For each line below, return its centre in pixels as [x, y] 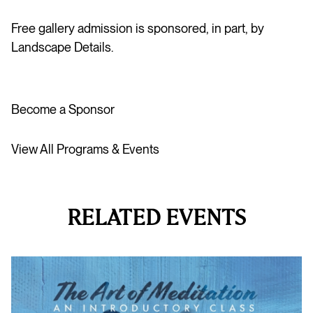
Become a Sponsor [63, 109]
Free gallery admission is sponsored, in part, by [138, 28]
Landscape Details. [64, 47]
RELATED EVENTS [156, 217]
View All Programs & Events [85, 149]
